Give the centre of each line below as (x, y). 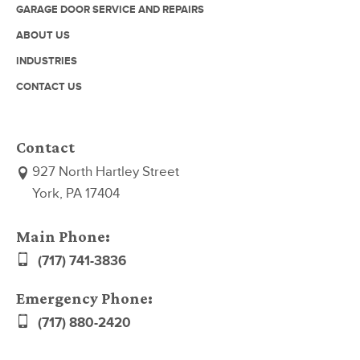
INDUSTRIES (47, 61)
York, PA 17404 (76, 194)
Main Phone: (63, 236)
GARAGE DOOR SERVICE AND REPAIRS (110, 10)
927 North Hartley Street (106, 172)
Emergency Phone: (84, 298)
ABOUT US (43, 36)
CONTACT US (49, 87)
